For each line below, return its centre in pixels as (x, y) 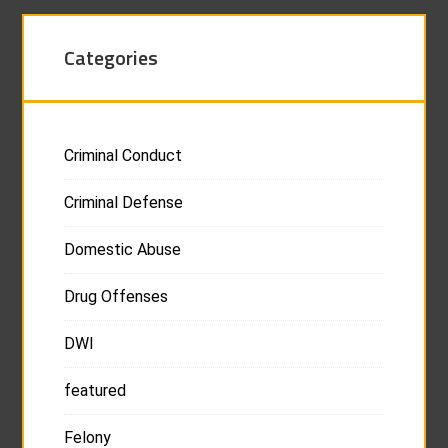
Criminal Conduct (123, 155)
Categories (111, 57)
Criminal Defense (124, 202)
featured (95, 390)
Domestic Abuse (123, 249)
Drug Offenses (116, 296)
